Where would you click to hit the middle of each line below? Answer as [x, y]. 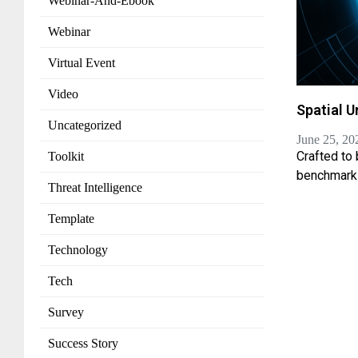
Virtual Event [82, 63]
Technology [78, 250]
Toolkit [66, 157]
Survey [66, 312]
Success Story [83, 344]
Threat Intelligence [95, 188]
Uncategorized [85, 125]
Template [71, 219]
